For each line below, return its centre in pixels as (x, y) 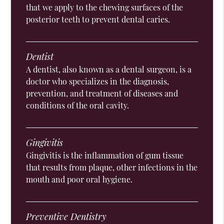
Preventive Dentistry (66, 217)
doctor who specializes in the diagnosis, (98, 81)
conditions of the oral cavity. (78, 105)
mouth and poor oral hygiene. (79, 179)
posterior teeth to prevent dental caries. (98, 19)
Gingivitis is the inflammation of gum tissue (105, 155)
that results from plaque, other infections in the (112, 167)
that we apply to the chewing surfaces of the (105, 7)
